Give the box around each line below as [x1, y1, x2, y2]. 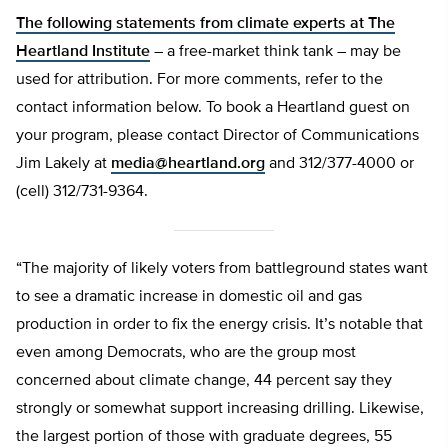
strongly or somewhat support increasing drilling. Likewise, [16, 401, 424, 417]
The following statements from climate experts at [16, 16, 368, 32]
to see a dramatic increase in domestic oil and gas [16, 289, 362, 305]
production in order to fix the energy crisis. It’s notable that [16, 317, 423, 333]
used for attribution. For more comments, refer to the [16, 72, 383, 88]
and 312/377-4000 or [265, 156, 414, 172]
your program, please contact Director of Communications [16, 128, 419, 144]
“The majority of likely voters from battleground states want [16, 261, 428, 277]
